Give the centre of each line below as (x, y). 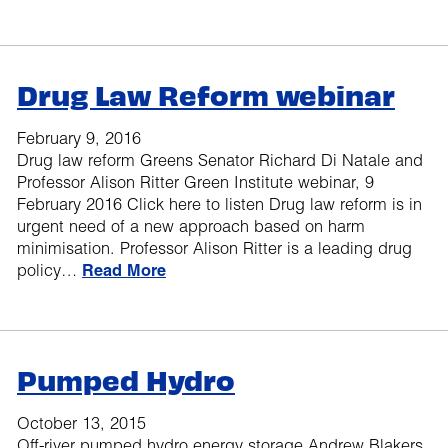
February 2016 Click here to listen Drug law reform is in (219, 203)
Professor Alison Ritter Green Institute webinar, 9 (195, 181)
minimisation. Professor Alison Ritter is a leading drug (214, 247)
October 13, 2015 (81, 422)
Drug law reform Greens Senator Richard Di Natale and (220, 159)
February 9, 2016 (79, 137)
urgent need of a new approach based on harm (191, 225)
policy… (49, 269)
